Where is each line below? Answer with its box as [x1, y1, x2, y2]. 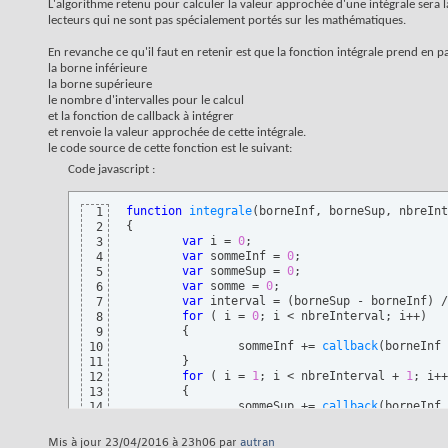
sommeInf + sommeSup [245, 429, 378, 444]
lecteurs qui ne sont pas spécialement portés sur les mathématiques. [48, 14, 406, 28]
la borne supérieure [48, 78, 152, 92]
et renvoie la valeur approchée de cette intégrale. [48, 126, 306, 140]
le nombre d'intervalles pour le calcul [48, 94, 244, 108]
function [126, 204, 182, 219]
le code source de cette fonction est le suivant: [48, 142, 292, 156]
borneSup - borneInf [294, 294, 427, 309]
